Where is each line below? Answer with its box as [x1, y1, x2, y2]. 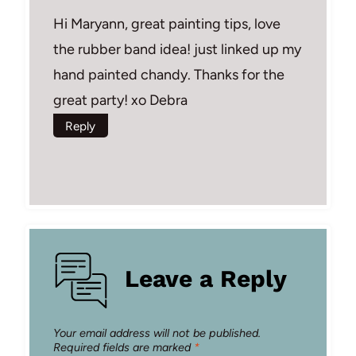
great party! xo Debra [53, 91, 188, 109]
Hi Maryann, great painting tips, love [53, 14, 281, 33]
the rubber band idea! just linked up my [53, 40, 301, 58]
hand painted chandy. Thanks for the [53, 65, 284, 83]
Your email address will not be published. [53, 326, 261, 341]
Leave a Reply [125, 264, 287, 292]
